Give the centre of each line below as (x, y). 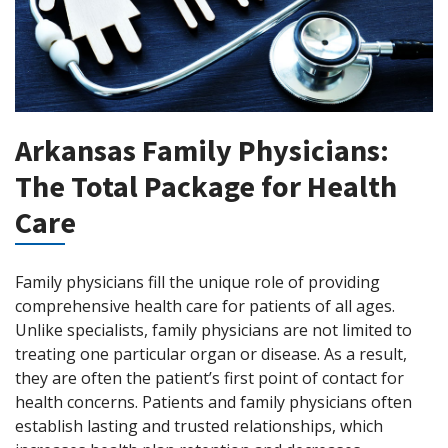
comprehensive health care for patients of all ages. (205, 305)
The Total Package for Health (206, 185)
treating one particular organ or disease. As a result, (211, 353)
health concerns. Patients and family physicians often (213, 401)
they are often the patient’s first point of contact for (209, 377)
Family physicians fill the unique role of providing (197, 281)
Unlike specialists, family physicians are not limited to (213, 329)
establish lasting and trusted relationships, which (199, 425)
